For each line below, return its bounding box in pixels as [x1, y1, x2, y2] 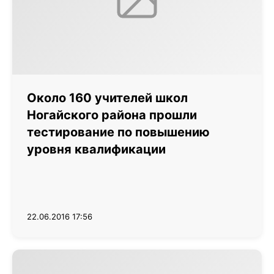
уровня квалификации [27, 142, 166, 157]
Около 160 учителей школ [27, 91, 188, 105]
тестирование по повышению [27, 125, 210, 139]
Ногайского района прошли [27, 108, 197, 122]
